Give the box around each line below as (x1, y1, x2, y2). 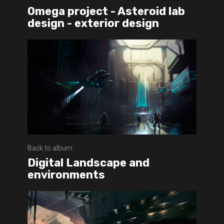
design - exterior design (27, 16, 159, 30)
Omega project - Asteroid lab (27, 4, 185, 18)
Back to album (27, 144, 72, 152)
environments (27, 168, 105, 182)
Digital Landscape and (27, 156, 149, 170)
